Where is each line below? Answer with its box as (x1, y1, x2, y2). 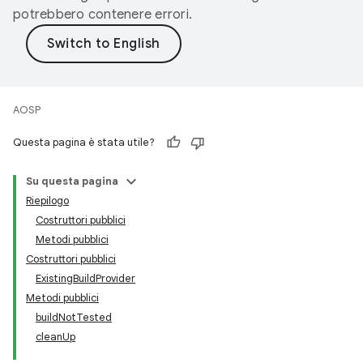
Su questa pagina (26, 174, 118, 188)
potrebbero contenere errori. (13, 6, 192, 23)
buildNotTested (36, 310, 112, 324)
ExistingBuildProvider (36, 271, 135, 285)
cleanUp (36, 330, 75, 344)
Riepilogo (26, 194, 69, 207)
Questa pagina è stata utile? (13, 135, 155, 149)
